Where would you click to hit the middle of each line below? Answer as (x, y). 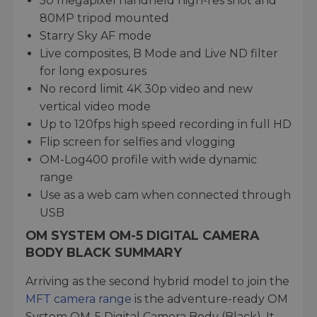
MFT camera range (79, 299)
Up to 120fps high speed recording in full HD (166, 124)
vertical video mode (95, 106)
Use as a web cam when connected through (165, 195)
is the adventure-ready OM (210, 299)
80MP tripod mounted (104, 18)
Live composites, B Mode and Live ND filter (159, 53)
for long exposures (93, 71)
